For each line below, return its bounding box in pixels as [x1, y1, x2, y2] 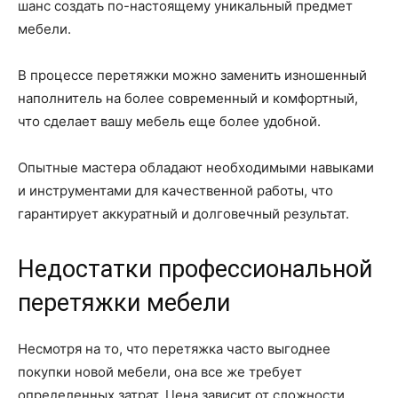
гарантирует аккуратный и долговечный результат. [18, 205, 349, 223]
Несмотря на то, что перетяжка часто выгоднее [18, 340, 330, 358]
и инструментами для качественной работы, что [18, 182, 333, 200]
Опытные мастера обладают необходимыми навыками [18, 159, 374, 177]
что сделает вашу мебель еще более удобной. [18, 113, 321, 131]
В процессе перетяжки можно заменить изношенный [18, 67, 367, 84]
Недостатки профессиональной [18, 255, 372, 284]
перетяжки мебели [18, 289, 230, 318]
